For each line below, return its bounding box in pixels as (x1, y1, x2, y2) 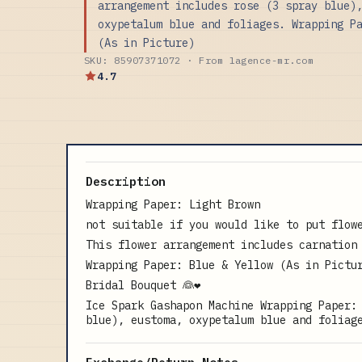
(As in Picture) (98, 35, 195, 50)
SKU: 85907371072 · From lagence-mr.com (84, 53, 314, 66)
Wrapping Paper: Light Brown (86, 197, 260, 212)
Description (86, 174, 166, 189)
